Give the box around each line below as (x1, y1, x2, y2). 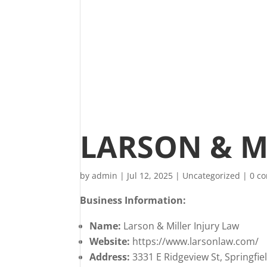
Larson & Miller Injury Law (121, 219, 240, 232)
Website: (89, 235, 131, 248)
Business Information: (80, 194, 187, 207)
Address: (89, 250, 131, 263)
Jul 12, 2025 (127, 170, 173, 181)
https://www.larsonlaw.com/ (130, 235, 259, 248)
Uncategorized (182, 170, 241, 181)
